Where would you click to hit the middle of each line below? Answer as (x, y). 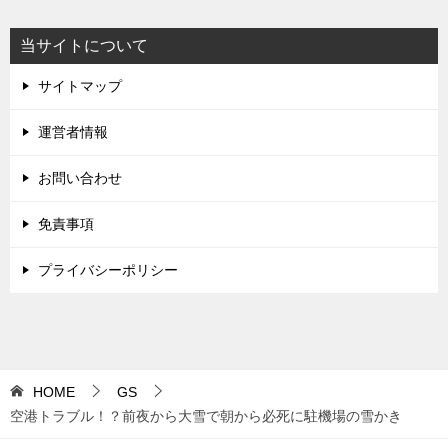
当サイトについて (84, 45)
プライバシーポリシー (108, 269)
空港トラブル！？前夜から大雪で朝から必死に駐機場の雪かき (206, 415)
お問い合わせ (80, 177)
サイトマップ (80, 85)
